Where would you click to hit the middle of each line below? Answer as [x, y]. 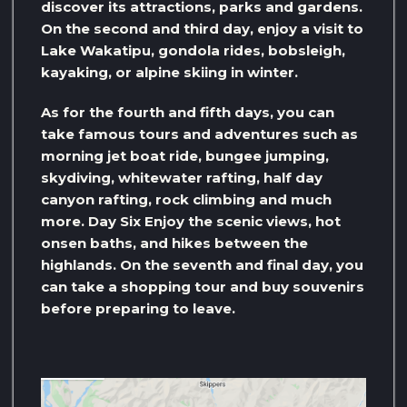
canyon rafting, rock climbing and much [186, 199]
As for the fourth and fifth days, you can [188, 112]
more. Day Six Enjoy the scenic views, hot [191, 221]
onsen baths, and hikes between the [174, 243]
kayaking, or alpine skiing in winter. [169, 72]
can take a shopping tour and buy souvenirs [203, 286]
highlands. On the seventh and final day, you [202, 264]
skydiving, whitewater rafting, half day [182, 177]
